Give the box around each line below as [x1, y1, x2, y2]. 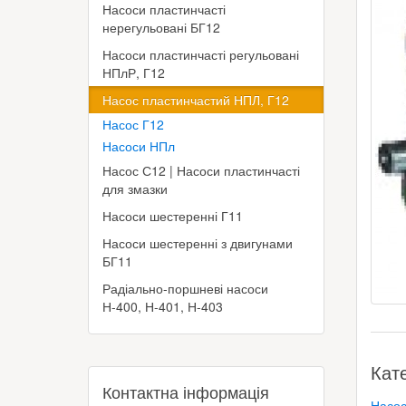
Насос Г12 [102, 115, 164, 133]
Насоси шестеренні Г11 [102, 207, 243, 225]
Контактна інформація [102, 380, 269, 403]
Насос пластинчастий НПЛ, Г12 [102, 91, 289, 109]
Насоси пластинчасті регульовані [102, 45, 299, 63]
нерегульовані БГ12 [102, 18, 220, 36]
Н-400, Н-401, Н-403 [102, 297, 223, 315]
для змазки [102, 179, 168, 198]
